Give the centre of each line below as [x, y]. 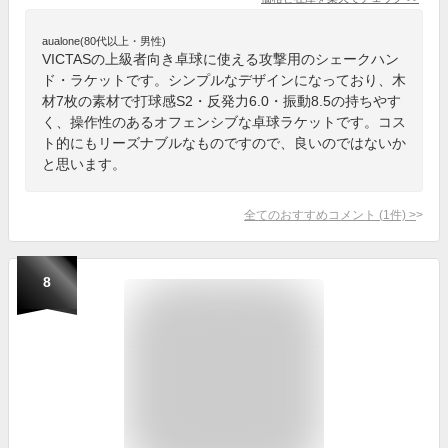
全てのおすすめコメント [310, 214]
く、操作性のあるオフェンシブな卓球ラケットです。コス [224, 121]
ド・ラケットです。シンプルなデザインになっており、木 [224, 79]
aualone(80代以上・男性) [104, 40]
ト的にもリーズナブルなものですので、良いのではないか [224, 142]
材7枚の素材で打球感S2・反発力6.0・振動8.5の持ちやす [221, 100]
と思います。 [84, 163]
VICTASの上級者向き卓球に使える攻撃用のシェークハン [220, 58]
